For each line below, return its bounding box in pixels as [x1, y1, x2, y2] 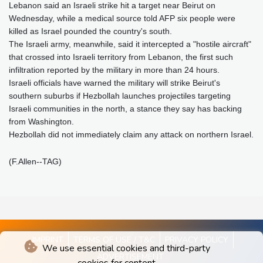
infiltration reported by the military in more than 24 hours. [9, 65, 220, 75]
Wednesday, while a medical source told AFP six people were [9, 14, 235, 23]
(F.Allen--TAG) [9, 157, 62, 167]
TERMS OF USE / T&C [73, 234, 155, 246]
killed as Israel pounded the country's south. [9, 26, 172, 36]
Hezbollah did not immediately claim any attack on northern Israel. [9, 130, 254, 140]
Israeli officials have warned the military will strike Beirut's [9, 78, 220, 88]
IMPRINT [32, 234, 63, 246]
